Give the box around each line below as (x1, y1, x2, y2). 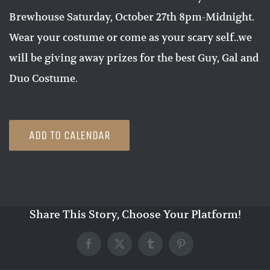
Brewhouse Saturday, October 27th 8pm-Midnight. (9, 10, 254, 24)
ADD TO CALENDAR (28, 128, 110, 143)
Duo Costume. (9, 72, 78, 86)
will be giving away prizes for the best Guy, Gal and (9, 51, 259, 65)
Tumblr (149, 243, 180, 254)
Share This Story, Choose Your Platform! (29, 207, 241, 222)
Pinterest (180, 243, 218, 254)
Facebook (88, 243, 130, 254)
